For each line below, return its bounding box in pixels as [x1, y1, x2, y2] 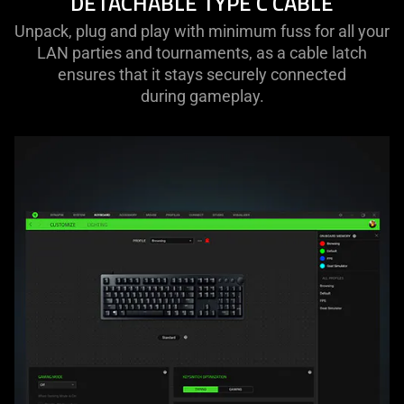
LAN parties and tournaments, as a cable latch [37, 43, 367, 63]
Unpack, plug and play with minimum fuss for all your [14, 22, 390, 41]
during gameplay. [140, 87, 264, 106]
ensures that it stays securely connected [58, 65, 346, 85]
